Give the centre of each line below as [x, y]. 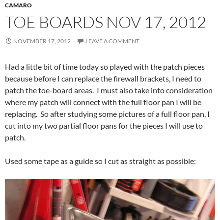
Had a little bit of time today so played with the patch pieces [105, 67]
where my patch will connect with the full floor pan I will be [103, 102]
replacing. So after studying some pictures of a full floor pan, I [107, 114]
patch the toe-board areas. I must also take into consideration [109, 90]
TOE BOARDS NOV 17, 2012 [106, 22]
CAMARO [18, 5]
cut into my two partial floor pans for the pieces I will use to [104, 126]
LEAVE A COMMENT [112, 41]
